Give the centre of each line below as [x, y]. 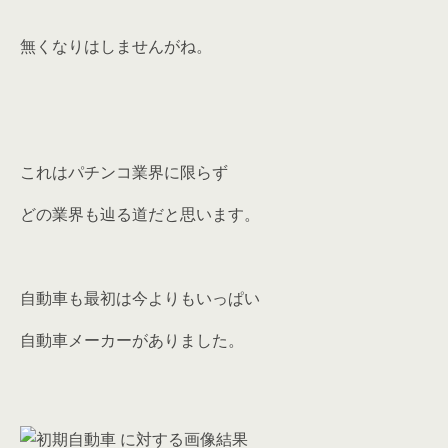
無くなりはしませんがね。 [116, 45]
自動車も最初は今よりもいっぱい [140, 297]
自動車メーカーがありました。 [132, 339]
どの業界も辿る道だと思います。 [140, 213]
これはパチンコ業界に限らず [124, 171]
